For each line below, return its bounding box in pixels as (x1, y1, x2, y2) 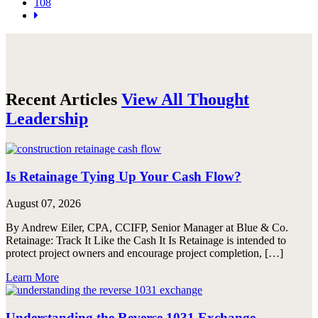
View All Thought (121, 90, 249, 109)
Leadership (6, 109, 88, 128)
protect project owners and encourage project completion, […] (6, 247, 283, 260)
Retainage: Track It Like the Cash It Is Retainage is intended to (6, 234, 286, 247)
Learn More (6, 271, 59, 284)
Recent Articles (6, 90, 121, 109)
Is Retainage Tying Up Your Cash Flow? (6, 168, 241, 184)
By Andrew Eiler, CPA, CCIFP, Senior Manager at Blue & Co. (6, 221, 288, 234)
